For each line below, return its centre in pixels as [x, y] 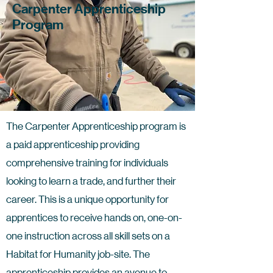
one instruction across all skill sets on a [88, 236]
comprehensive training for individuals [87, 163]
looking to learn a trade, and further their [91, 181]
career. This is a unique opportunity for [87, 199]
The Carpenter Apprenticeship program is [96, 126]
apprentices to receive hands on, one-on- [94, 218]
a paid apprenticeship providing [73, 144]
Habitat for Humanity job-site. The [78, 254]
